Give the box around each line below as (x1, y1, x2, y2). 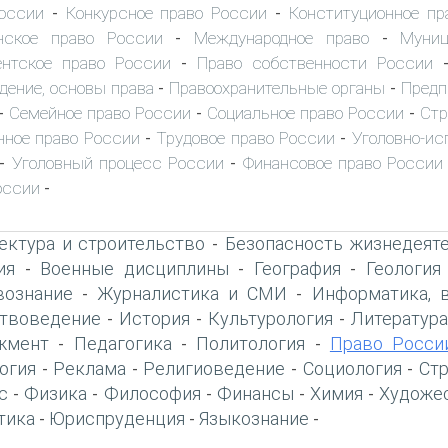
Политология (196, 332, 306, 354)
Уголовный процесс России (11, 152, 225, 173)
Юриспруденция (49, 407, 185, 429)
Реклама (53, 357, 127, 379)
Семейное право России (9, 102, 191, 123)
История (119, 307, 190, 329)
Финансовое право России (242, 152, 444, 173)
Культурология (208, 307, 333, 329)
